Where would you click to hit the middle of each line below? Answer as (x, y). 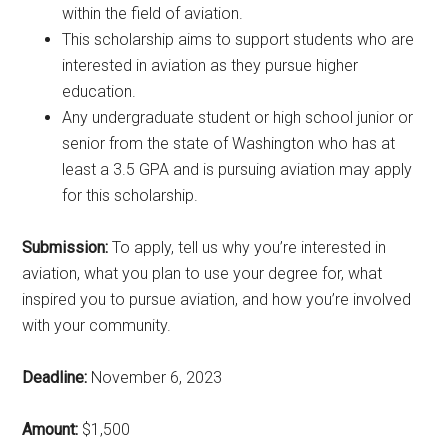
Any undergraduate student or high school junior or (238, 117)
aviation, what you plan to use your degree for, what (202, 273)
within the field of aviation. (153, 13)
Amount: (50, 429)
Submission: (65, 247)
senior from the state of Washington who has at (229, 143)
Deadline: (55, 377)
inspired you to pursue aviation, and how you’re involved (217, 299)
